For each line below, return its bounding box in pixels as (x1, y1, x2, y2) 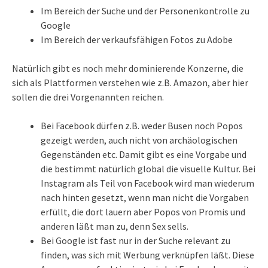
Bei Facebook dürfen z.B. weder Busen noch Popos (41, 120, 243, 132)
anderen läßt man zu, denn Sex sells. (41, 220, 188, 233)
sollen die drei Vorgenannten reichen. (12, 91, 164, 103)
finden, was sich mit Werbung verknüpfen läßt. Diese (41, 249, 254, 261)
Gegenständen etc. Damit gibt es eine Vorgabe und (41, 148, 246, 161)
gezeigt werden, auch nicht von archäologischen (41, 134, 237, 147)
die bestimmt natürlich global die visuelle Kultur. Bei (41, 163, 255, 175)
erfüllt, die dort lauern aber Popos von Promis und (41, 206, 245, 218)
